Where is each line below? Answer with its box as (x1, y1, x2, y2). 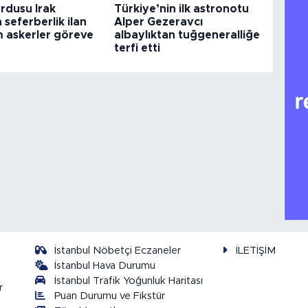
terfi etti (114, 42, 161, 54)
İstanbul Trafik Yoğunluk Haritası (54, 276, 203, 287)
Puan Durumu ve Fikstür (54, 291, 166, 302)
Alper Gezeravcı (114, 16, 203, 27)
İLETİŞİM (236, 245, 276, 256)
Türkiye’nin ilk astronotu (114, 3, 250, 14)
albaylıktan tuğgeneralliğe (114, 29, 261, 41)
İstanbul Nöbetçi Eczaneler (54, 245, 181, 256)
